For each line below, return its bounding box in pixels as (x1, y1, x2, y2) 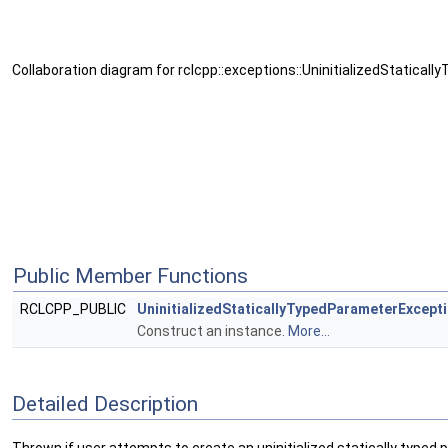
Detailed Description (12, 391, 198, 416)
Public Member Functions (13, 264, 248, 288)
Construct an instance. (137, 323, 288, 339)
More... (288, 323, 330, 339)
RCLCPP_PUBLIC (20, 301, 129, 317)
